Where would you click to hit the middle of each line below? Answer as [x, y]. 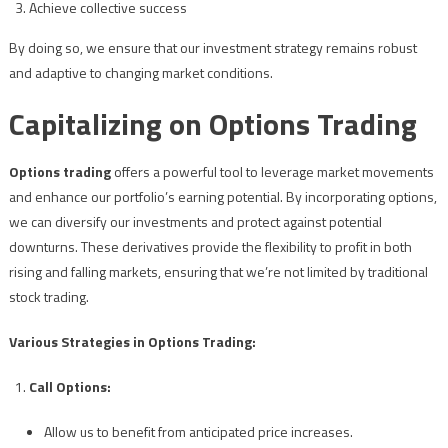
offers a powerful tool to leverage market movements [272, 172]
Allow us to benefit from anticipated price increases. [198, 432]
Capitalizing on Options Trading [212, 124]
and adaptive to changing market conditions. [140, 73]
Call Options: [69, 387]
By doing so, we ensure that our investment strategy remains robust [212, 48]
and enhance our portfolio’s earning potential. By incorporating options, [222, 197]
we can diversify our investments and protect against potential [195, 222]
